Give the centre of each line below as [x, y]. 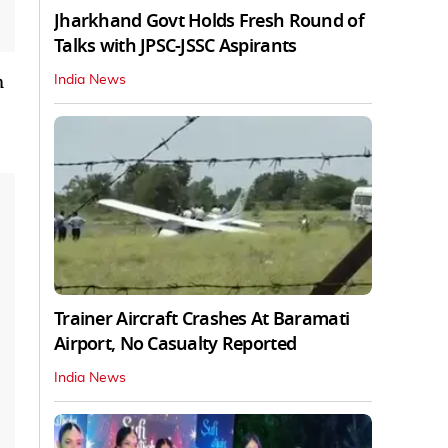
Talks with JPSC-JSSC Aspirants [175, 45]
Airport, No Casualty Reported [175, 343]
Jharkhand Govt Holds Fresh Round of [209, 20]
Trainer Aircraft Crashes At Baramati [202, 318]
